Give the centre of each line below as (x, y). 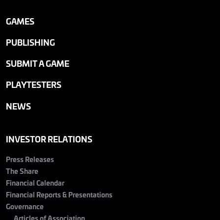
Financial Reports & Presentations (59, 194)
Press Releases (30, 159)
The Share (22, 170)
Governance (25, 206)
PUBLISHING (30, 42)
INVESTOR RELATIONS (49, 138)
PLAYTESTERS (34, 84)
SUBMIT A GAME (38, 63)
